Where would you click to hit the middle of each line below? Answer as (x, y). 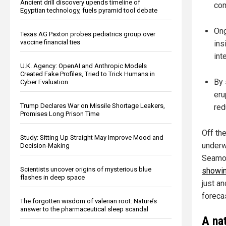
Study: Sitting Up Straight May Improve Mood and (92, 137)
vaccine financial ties (50, 42)
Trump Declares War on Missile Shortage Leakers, (93, 105)
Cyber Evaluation (44, 82)
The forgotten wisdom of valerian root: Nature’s (89, 201)
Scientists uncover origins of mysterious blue (86, 169)
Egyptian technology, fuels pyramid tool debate (89, 10)
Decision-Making (45, 145)
